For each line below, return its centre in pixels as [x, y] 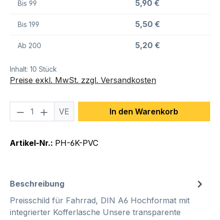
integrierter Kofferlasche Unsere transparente [95, 212]
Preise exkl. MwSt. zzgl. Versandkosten [83, 80]
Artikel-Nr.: [32, 143]
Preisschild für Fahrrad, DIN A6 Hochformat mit [100, 201]
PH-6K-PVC [77, 143]
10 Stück [43, 69]
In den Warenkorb [144, 112]
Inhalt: [20, 69]
